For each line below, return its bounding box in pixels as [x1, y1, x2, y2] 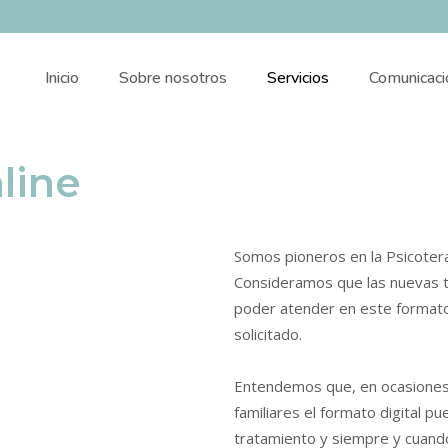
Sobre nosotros [119, 67, 227, 89]
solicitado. [234, 324, 306, 344]
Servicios [267, 67, 329, 89]
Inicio [45, 67, 79, 89]
